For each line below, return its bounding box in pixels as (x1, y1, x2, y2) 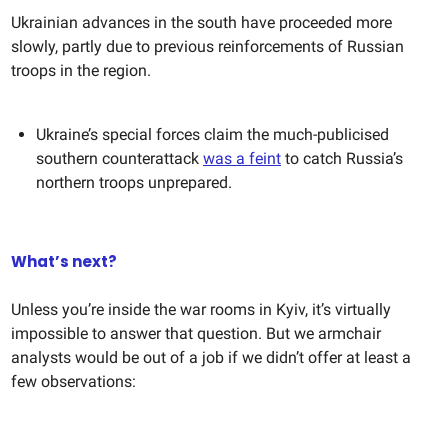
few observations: (11, 372, 136, 392)
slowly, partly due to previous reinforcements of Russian (11, 37, 404, 57)
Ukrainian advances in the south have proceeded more (11, 13, 392, 33)
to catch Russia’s (281, 149, 403, 169)
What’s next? (11, 251, 117, 273)
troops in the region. (11, 61, 151, 81)
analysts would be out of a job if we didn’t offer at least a (11, 348, 411, 368)
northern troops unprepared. (36, 173, 232, 193)
